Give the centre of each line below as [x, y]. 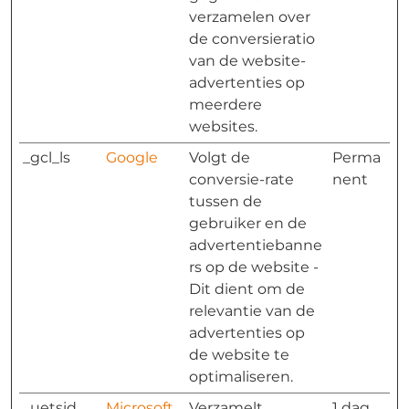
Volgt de [220, 157]
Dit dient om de [247, 289]
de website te [239, 355]
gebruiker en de [248, 223]
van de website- [247, 61]
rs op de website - [254, 267]
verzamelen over [250, 17]
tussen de [225, 201]
